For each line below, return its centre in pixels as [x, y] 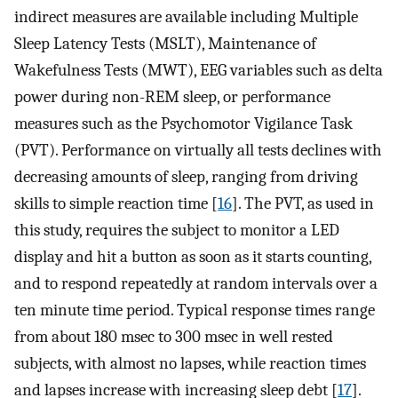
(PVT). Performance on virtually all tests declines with [198, 150]
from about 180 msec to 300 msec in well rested [174, 336]
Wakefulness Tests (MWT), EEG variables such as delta [199, 70]
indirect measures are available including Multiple [186, 16]
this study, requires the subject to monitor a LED [177, 230]
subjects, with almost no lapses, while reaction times [190, 363]
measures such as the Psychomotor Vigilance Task [183, 123]
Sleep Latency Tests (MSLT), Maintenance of [165, 43]
